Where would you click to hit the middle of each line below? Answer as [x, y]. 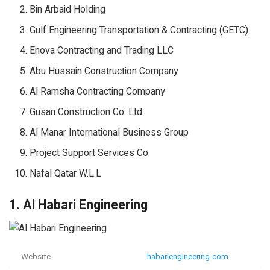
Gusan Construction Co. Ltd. [87, 112]
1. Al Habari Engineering [78, 205]
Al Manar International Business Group [109, 133]
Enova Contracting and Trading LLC [102, 51]
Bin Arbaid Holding [68, 10]
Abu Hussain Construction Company [104, 71]
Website [36, 256]
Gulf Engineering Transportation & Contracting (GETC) [139, 30]
